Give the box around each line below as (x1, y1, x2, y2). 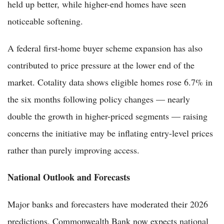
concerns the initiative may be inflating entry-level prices (7, 126, 213, 139)
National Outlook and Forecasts (7, 170, 130, 183)
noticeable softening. (7, 14, 83, 27)
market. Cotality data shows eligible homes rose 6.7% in (7, 75, 212, 88)
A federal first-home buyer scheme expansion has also (7, 41, 202, 54)
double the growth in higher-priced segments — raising (7, 109, 207, 122)
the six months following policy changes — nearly (7, 92, 190, 105)
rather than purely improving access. (7, 143, 139, 156)
